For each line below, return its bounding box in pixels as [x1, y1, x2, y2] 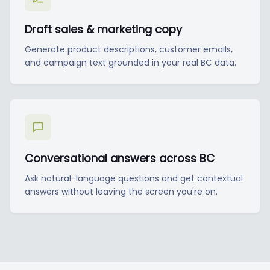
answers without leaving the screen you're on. [25, 186, 218, 198]
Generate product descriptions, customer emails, [25, 43, 233, 55]
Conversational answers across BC [25, 151, 215, 166]
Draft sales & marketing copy [25, 22, 182, 37]
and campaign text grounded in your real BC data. [25, 57, 236, 69]
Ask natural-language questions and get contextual [25, 172, 243, 184]
